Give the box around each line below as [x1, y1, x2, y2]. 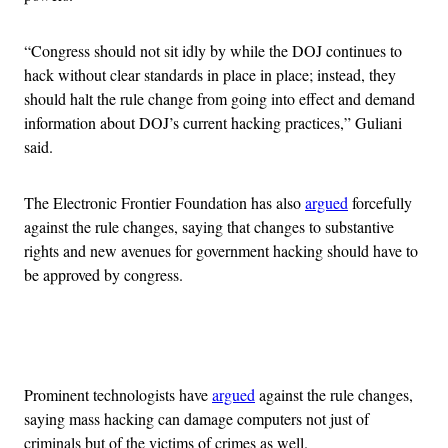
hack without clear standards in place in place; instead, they [24, 64, 396, 86]
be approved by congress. [24, 264, 183, 286]
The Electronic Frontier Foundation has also [24, 192, 305, 214]
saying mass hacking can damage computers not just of [24, 408, 369, 430]
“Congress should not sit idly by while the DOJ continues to [24, 40, 402, 62]
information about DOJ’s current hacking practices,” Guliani [24, 112, 402, 134]
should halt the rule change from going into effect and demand [24, 88, 415, 110]
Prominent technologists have [24, 384, 212, 406]
